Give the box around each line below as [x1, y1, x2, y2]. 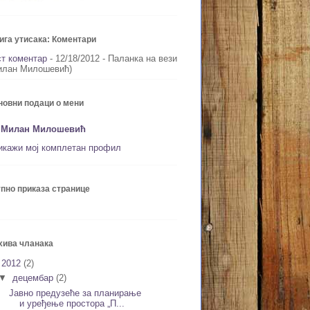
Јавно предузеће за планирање [9, 287, 142, 298]
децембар [12, 273, 56, 283]
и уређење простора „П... [19, 298, 125, 309]
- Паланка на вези [100, 53, 177, 64]
